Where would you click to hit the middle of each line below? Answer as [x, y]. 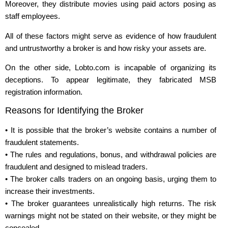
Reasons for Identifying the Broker [74, 111]
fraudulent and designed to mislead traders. [76, 167]
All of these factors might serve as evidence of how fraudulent [111, 36]
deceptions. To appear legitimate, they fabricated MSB [111, 79]
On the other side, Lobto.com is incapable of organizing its [111, 67]
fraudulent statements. [42, 142]
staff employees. [33, 16]
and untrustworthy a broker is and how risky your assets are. [106, 48]
